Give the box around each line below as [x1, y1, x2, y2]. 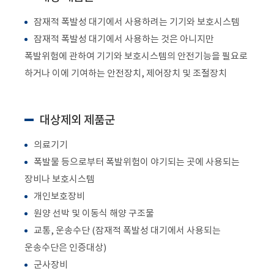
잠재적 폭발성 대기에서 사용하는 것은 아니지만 [34, 32, 214, 45]
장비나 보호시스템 [24, 172, 95, 185]
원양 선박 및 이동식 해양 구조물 [34, 207, 154, 219]
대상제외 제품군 [40, 112, 115, 127]
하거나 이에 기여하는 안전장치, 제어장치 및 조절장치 [24, 67, 227, 79]
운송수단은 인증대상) [24, 241, 106, 253]
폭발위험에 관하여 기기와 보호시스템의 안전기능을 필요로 [24, 50, 248, 62]
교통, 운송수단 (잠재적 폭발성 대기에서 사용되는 [34, 224, 221, 236]
